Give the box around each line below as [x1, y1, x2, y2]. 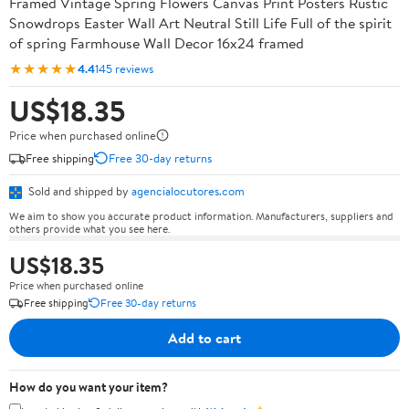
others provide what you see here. [9, 220, 170, 236]
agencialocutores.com [131, 183, 245, 199]
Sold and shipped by [26, 183, 131, 199]
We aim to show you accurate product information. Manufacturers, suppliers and [9, 207, 393, 224]
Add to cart [168, 327, 241, 348]
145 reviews [95, 59, 153, 77]
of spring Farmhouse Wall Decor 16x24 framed [9, 33, 304, 53]
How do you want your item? [9, 377, 168, 396]
